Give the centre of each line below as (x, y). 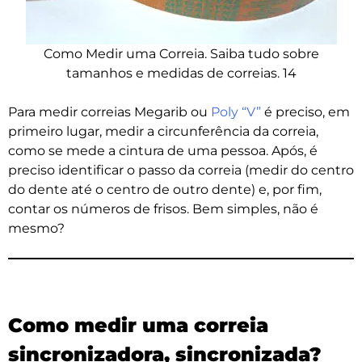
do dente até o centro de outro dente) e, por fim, (165, 190)
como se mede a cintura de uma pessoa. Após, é (163, 151)
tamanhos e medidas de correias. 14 (181, 74)
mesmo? (36, 229)
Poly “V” (236, 112)
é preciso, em (305, 112)
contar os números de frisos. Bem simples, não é (163, 209)
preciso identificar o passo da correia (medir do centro (181, 170)
